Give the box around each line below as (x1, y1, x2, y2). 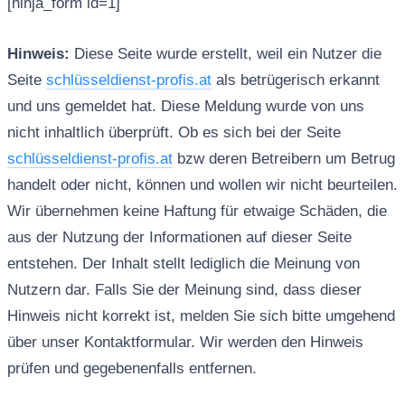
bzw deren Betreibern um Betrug (172, 150, 395, 168)
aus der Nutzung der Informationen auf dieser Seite (6, 229, 352, 247)
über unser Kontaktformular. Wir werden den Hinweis (6, 334, 363, 352)
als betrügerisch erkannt (211, 71, 380, 89)
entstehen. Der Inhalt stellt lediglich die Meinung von (6, 255, 360, 273)
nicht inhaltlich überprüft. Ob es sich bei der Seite (6, 124, 341, 142)
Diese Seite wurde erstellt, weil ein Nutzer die (69, 45, 381, 63)
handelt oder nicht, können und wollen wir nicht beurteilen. (6, 176, 398, 194)
